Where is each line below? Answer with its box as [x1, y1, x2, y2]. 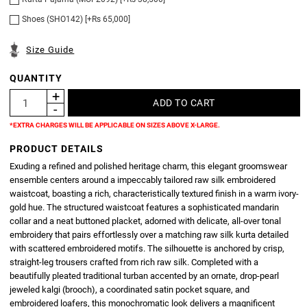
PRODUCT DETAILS [10, 143, 104, 155]
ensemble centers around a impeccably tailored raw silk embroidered [10, 175, 276, 186]
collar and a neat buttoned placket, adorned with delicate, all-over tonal [10, 216, 282, 227]
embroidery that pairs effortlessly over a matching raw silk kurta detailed [10, 230, 289, 241]
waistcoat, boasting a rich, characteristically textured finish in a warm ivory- [10, 188, 299, 199]
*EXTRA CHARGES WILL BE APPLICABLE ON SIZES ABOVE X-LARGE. [10, 121, 221, 130]
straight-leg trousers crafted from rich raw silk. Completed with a [10, 257, 259, 268]
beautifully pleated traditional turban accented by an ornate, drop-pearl [10, 271, 280, 282]
